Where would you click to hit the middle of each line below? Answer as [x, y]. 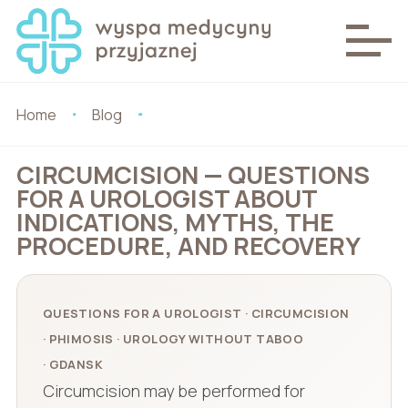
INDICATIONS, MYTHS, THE [175, 222]
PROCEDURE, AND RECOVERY [188, 246]
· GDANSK [73, 365]
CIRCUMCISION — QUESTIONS [193, 175]
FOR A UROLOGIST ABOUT [166, 199]
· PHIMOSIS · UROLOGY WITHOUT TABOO [173, 339]
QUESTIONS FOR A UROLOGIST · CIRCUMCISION [196, 314]
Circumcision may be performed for [173, 391]
